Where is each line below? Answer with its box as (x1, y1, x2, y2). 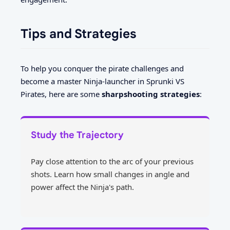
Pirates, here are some (21, 88, 102, 99)
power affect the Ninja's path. (31, 182, 134, 193)
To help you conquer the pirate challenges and (21, 63, 184, 73)
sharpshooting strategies (102, 88, 200, 99)
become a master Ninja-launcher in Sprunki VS (21, 75, 184, 86)
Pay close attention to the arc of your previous (31, 156, 194, 167)
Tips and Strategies (21, 26, 137, 42)
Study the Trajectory (31, 129, 124, 141)
